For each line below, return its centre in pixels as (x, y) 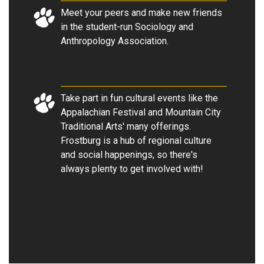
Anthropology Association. (115, 41)
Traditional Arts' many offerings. (126, 126)
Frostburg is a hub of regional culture (136, 140)
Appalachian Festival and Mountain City (141, 112)
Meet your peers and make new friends (141, 12)
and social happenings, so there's (129, 154)
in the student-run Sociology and (127, 27)
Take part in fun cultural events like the (139, 98)
